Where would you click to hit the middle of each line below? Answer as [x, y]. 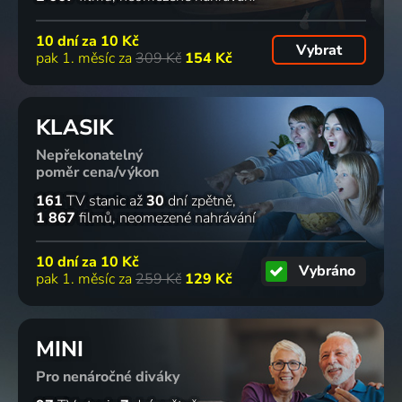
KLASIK [74, 128]
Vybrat [319, 50]
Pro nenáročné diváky [108, 376]
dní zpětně [198, 201]
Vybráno [328, 271]
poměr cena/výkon [97, 173]
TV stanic [94, 201]
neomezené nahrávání [188, 218]
